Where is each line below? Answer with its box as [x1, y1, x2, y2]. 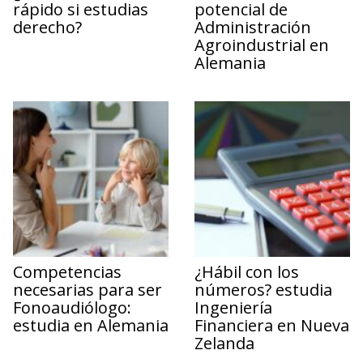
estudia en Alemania [13, 314, 169, 336]
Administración [194, 15, 311, 38]
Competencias [13, 260, 122, 283]
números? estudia [194, 278, 332, 301]
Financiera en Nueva [194, 314, 349, 336]
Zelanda [194, 331, 254, 354]
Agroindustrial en [194, 33, 329, 56]
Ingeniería [194, 296, 272, 318]
